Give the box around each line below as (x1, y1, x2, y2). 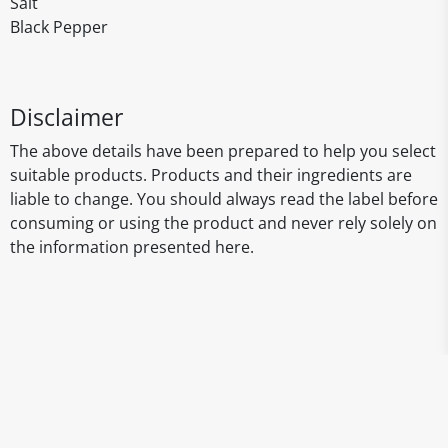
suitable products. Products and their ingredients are (10, 164, 412, 186)
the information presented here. (10, 236, 254, 258)
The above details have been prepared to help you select (10, 140, 436, 162)
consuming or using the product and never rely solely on (10, 212, 437, 234)
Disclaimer (10, 101, 123, 133)
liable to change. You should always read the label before (10, 188, 438, 210)
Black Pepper (10, 16, 108, 38)
